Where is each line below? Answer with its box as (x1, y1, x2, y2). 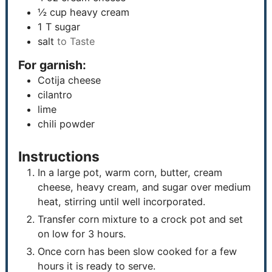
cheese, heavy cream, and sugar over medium (38, 181, 251, 194)
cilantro (38, 89, 73, 101)
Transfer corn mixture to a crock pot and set (38, 213, 243, 226)
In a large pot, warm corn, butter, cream (38, 166, 223, 179)
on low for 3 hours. (38, 228, 126, 240)
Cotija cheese (38, 74, 101, 87)
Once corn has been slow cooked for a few (38, 245, 237, 258)
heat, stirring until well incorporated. (38, 195, 206, 208)
